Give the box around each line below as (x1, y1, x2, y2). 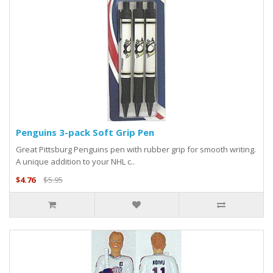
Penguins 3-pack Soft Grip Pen (16, 126, 154, 139)
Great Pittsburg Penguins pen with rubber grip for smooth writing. (16, 144, 256, 155)
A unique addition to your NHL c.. (16, 156, 135, 168)
